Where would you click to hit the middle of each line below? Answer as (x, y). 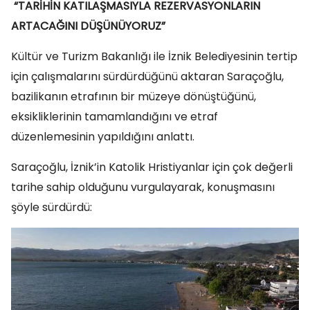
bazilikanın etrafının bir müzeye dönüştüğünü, (134, 97)
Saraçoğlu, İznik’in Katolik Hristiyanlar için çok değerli (152, 167)
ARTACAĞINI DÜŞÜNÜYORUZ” (88, 26)
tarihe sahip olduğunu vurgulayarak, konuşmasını (143, 188)
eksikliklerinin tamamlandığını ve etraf (115, 117)
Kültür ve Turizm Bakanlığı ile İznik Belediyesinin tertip (154, 57)
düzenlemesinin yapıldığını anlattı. (103, 137)
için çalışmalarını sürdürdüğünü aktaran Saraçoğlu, (147, 77)
